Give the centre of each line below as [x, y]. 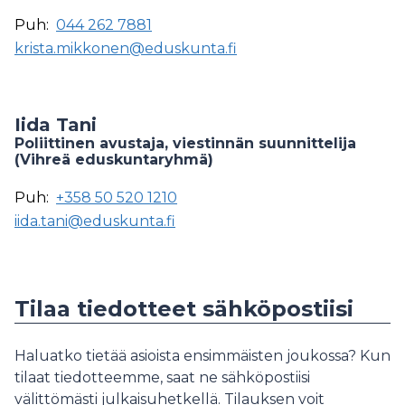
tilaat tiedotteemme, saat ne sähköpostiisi [162, 377]
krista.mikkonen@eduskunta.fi [126, 48]
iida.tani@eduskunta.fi [95, 221]
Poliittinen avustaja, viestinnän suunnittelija [185, 143]
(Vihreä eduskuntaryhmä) [114, 160]
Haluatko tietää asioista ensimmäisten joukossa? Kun [202, 356]
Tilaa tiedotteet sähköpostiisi [184, 309]
